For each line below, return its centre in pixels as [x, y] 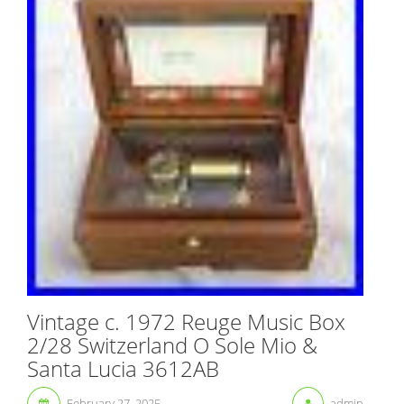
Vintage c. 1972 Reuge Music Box [186, 322]
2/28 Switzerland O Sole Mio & [172, 345]
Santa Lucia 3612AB [123, 369]
